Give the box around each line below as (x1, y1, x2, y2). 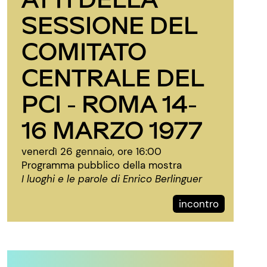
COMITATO (21, 36, 147, 65)
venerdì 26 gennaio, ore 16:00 (21, 145, 162, 158)
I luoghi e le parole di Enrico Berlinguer (21, 172, 202, 185)
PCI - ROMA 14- (21, 88, 197, 117)
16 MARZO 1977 (21, 114, 203, 144)
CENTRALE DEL (21, 62, 204, 91)
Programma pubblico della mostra (21, 159, 182, 172)
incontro (179, 197, 219, 210)
